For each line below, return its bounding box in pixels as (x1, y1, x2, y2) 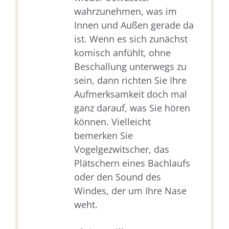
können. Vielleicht (74, 116, 151, 128)
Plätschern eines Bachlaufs (74, 157, 190, 170)
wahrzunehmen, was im (74, 5, 177, 18)
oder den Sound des (74, 171, 161, 184)
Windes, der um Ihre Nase (74, 185, 187, 197)
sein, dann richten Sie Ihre (74, 74, 187, 87)
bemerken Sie (74, 129, 133, 142)
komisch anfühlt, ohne (74, 47, 171, 59)
